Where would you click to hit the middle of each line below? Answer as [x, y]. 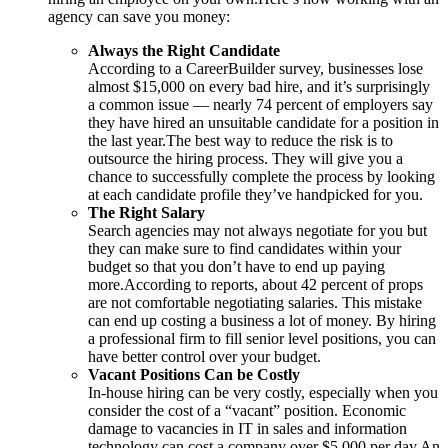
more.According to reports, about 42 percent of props [255, 284]
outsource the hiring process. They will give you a [245, 158]
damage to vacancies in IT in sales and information [247, 428]
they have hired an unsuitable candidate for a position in [263, 122]
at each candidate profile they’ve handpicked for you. [255, 194]
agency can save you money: [139, 16]
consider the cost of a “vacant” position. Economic [247, 410]
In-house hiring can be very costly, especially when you [263, 392]
